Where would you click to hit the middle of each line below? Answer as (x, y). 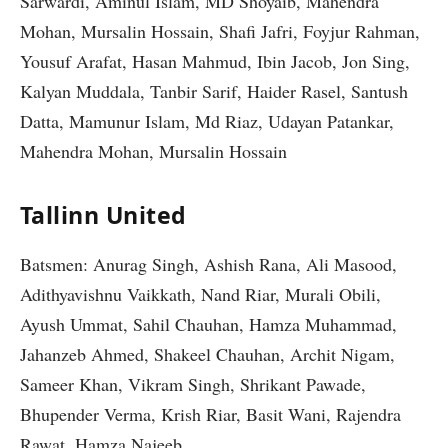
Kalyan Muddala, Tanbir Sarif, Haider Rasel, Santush (214, 91)
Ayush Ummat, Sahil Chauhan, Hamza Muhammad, (208, 323)
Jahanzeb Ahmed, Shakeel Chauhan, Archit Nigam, (207, 353)
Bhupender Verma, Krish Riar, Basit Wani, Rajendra (210, 413)
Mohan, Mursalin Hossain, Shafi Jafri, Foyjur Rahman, (220, 31)
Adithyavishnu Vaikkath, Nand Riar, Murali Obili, (200, 293)
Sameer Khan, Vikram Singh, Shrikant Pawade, (193, 383)
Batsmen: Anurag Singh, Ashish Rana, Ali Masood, (208, 263)
